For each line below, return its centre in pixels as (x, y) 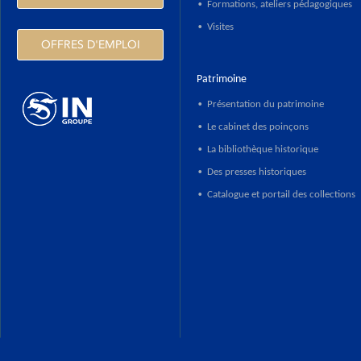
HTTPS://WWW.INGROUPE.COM (89, 139)
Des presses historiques (257, 172)
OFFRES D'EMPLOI (90, 45)
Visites (220, 27)
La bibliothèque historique (263, 150)
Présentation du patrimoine (266, 105)
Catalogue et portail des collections (281, 195)
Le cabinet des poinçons (258, 127)
